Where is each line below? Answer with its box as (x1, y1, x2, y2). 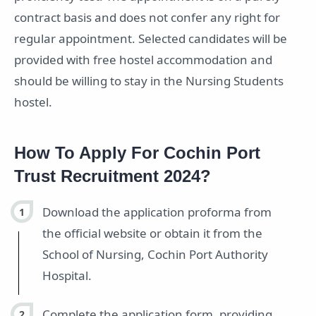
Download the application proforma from (42, 204, 272, 221)
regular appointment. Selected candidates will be (14, 30, 287, 47)
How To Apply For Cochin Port (14, 143, 260, 163)
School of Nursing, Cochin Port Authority (42, 246, 268, 263)
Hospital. (42, 267, 92, 284)
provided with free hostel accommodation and (14, 51, 272, 68)
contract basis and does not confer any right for (14, 8, 280, 25)
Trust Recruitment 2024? (14, 166, 211, 186)
